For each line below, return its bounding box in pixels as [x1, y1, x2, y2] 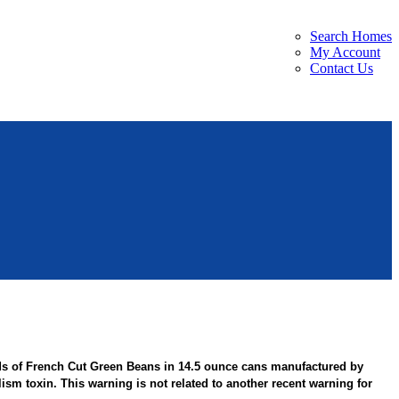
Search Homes [310, 28, 392, 44]
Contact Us [310, 61, 373, 76]
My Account [310, 45, 380, 60]
